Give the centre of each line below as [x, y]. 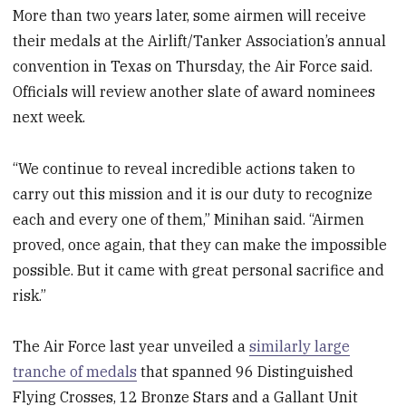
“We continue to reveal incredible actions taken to [184, 168]
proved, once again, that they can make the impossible [200, 244]
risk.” [30, 295]
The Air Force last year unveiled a [131, 347]
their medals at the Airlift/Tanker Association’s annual [200, 40]
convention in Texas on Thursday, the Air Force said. [193, 66]
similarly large [300, 347]
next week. [49, 116]
